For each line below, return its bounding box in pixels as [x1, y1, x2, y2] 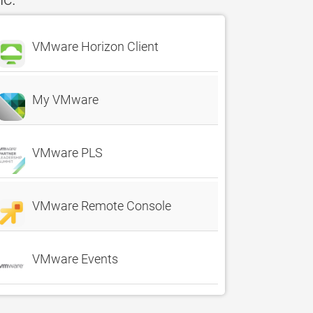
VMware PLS [32, 145, 103, 160]
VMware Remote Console [32, 198, 171, 213]
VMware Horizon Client [32, 39, 159, 54]
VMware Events [32, 252, 118, 266]
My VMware [32, 92, 99, 107]
